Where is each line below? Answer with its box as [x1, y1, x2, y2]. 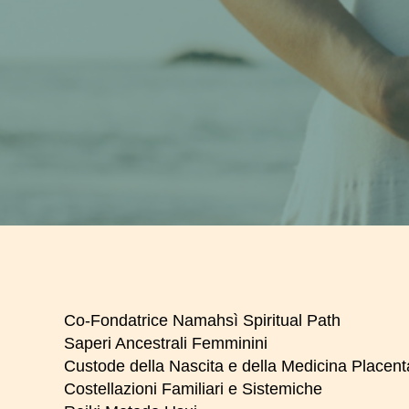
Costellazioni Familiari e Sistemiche [64, 380, 322, 399]
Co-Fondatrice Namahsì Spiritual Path [64, 311, 341, 330]
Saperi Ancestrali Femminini [64, 334, 267, 353]
